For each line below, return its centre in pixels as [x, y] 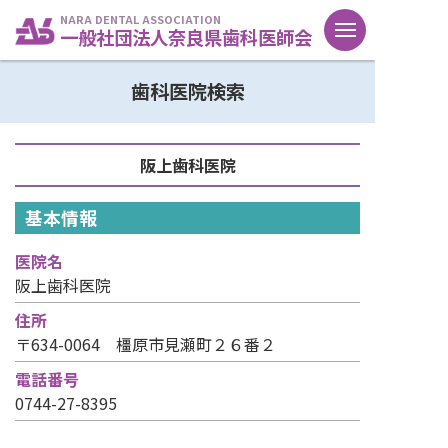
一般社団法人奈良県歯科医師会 [186, 37]
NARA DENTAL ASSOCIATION [140, 19]
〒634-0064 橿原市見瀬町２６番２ [145, 344]
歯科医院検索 [187, 91]
